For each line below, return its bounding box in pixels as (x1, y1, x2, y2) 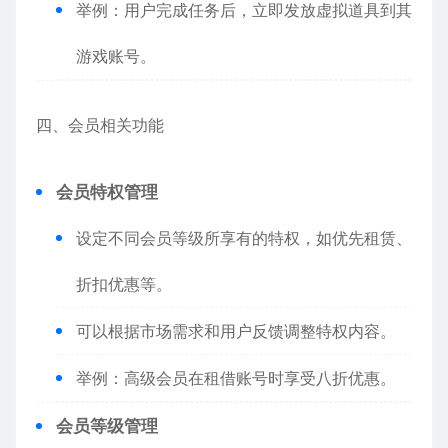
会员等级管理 (56, 416, 158, 436)
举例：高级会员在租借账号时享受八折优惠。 (76, 368, 396, 388)
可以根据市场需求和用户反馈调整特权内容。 (76, 321, 396, 341)
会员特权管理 (56, 182, 158, 202)
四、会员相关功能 (36, 115, 164, 135)
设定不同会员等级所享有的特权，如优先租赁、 (76, 228, 412, 248)
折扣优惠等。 (76, 274, 172, 294)
